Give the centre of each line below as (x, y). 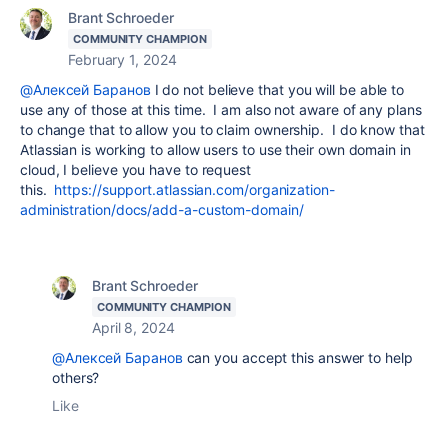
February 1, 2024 (122, 59)
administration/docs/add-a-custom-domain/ (162, 209)
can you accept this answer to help (297, 357)
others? (76, 377)
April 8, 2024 (133, 327)
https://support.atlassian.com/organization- (194, 189)
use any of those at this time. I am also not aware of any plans (221, 109)
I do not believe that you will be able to (277, 89)
